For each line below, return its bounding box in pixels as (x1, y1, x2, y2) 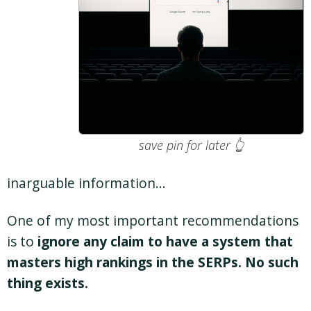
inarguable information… (7, 174, 166, 193)
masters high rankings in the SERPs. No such (7, 253, 299, 272)
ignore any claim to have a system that (37, 232, 293, 251)
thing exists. (7, 274, 88, 293)
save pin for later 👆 (139, 137, 244, 154)
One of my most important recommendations (7, 211, 299, 230)
